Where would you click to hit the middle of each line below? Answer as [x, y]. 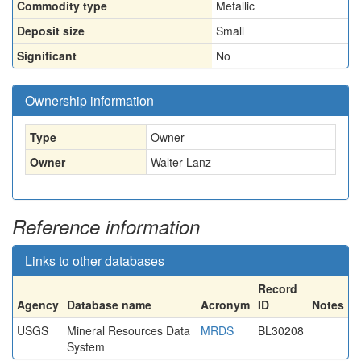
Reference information [106, 226]
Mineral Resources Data [129, 330]
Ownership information [89, 100]
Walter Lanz [181, 162]
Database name [109, 305]
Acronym [225, 305]
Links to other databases [95, 261]
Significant [47, 56]
